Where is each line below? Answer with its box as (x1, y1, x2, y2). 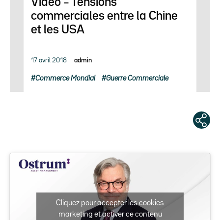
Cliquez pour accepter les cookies (56, 200, 164, 207)
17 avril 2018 (31, 57, 67, 63)
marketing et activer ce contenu (58, 211, 162, 219)
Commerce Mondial (35, 75, 96, 82)
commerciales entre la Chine (31, 11, 178, 22)
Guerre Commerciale (106, 75, 169, 82)
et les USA (31, 25, 85, 36)
